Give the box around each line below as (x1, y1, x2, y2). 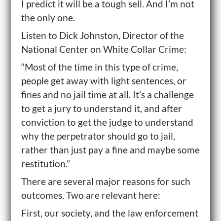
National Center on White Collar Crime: (21, 43, 186, 55)
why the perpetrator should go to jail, (21, 130, 175, 142)
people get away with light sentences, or (21, 75, 186, 86)
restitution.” (21, 158, 70, 169)
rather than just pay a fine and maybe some (21, 144, 200, 155)
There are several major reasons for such (21, 176, 190, 187)
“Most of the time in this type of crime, (21, 61, 178, 73)
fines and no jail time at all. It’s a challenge (21, 89, 194, 100)
